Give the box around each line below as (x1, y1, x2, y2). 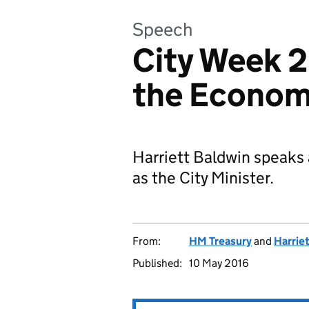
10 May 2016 (189, 257, 249, 270)
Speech (132, 18, 193, 41)
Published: (132, 257, 182, 270)
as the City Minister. (132, 168, 274, 188)
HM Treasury (189, 235, 252, 248)
